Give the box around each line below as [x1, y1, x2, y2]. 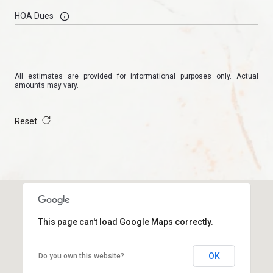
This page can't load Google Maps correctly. [38, 216, 213, 227]
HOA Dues [15, 11, 54, 21]
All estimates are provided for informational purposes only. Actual [15, 71, 258, 80]
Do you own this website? [38, 251, 124, 260]
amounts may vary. [15, 80, 79, 90]
